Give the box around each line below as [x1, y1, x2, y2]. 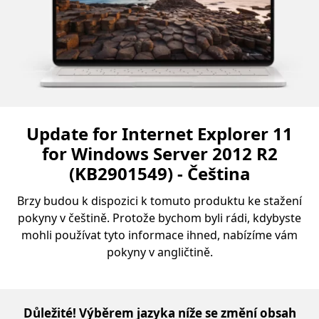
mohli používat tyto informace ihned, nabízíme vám [21, 227, 298, 244]
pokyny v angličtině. [106, 244, 213, 261]
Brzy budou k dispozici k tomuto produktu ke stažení [17, 193, 302, 209]
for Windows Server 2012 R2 [41, 142, 278, 166]
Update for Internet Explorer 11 [26, 122, 293, 146]
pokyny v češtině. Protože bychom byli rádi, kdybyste [18, 210, 301, 226]
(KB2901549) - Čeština [68, 162, 251, 186]
